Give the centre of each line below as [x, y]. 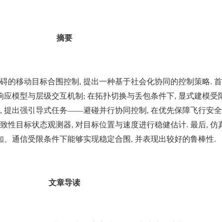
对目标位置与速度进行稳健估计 [131, 124]
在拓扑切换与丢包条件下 [131, 96]
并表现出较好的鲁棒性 [174, 139]
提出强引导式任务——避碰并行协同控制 [75, 110]
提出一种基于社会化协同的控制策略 [147, 81]
